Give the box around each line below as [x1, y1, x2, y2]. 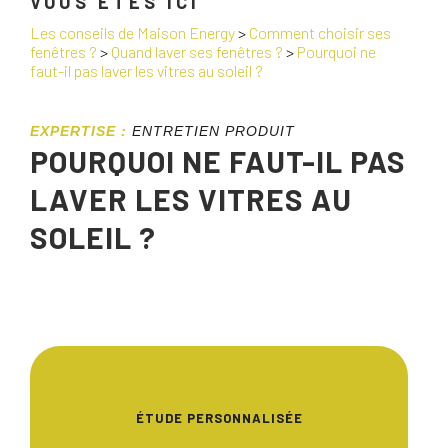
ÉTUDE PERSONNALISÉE [135, 410, 303, 426]
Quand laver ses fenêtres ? [111, 42, 283, 61]
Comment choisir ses [249, 23, 391, 42]
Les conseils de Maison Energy [30, 23, 235, 42]
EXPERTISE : [30, 123, 127, 139]
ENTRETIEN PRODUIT [132, 123, 295, 139]
